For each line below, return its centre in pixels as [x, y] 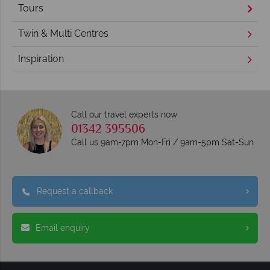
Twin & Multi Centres [63, 34]
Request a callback [75, 191]
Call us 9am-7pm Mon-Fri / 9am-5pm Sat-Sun [162, 142]
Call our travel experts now [124, 114]
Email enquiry [63, 228]
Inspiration [41, 59]
